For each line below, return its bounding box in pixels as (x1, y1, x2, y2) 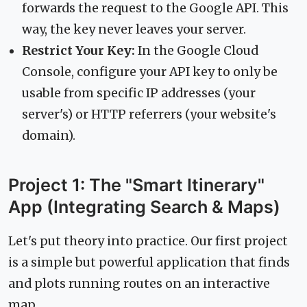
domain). (22, 127, 75, 143)
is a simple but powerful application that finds (8, 255, 290, 271)
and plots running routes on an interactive (8, 276, 270, 292)
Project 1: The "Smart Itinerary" (8, 174, 265, 195)
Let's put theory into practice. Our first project (8, 234, 288, 249)
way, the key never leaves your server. (22, 21, 246, 37)
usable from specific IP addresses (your (22, 85, 256, 101)
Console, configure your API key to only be (22, 64, 278, 79)
